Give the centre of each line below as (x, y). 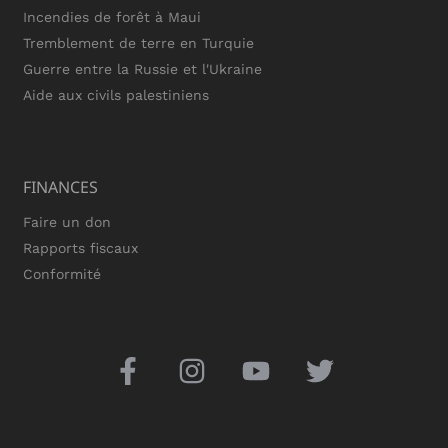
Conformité (62, 273)
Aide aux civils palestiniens (116, 94)
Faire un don (67, 221)
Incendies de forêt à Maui (112, 16)
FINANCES (60, 186)
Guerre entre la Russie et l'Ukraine (142, 68)
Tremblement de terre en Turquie (138, 42)
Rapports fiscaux (80, 247)
